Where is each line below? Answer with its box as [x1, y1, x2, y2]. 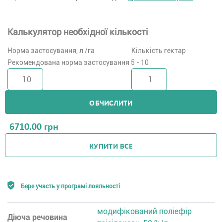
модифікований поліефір [97, 207, 192, 216]
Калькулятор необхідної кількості [7, 27, 148, 37]
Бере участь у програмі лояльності [21, 183, 120, 190]
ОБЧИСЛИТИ [89, 99, 133, 108]
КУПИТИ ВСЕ [89, 142, 133, 151]
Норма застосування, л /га [7, 47, 95, 55]
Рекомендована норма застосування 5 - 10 [7, 58, 149, 66]
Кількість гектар [131, 47, 186, 55]
